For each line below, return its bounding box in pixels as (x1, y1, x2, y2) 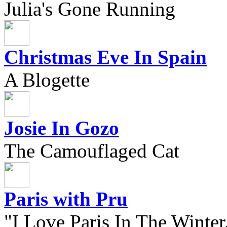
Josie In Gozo (4, 117, 119, 139)
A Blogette (4, 68, 90, 91)
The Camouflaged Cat (4, 139, 179, 162)
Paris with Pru (4, 187, 128, 210)
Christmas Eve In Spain (4, 46, 207, 68)
